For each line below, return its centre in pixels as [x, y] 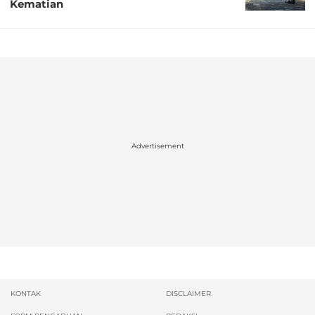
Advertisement [157, 146]
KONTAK [26, 293]
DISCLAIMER [188, 293]
